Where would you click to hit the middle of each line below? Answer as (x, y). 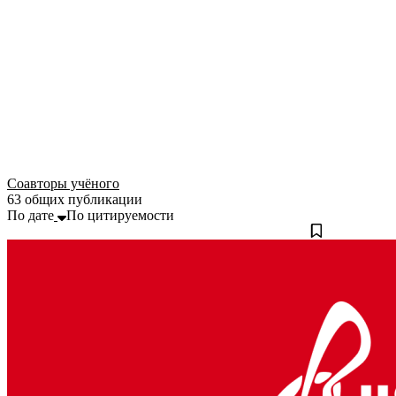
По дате (30, 216)
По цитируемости (120, 216)
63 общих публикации (75, 200)
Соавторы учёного (63, 184)
